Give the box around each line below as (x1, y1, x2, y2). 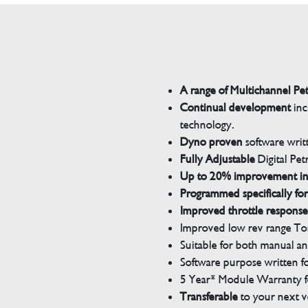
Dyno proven (179, 134, 243, 149)
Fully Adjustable (179, 151, 255, 166)
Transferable (179, 289, 238, 304)
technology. (179, 117, 234, 132)
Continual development (179, 100, 294, 115)
